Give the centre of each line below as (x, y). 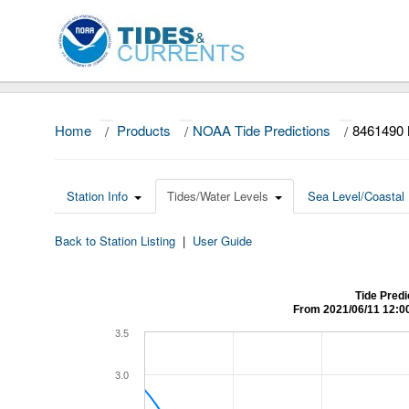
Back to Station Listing (115, 241)
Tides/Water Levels (218, 196)
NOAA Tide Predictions (262, 130)
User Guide (222, 241)
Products (144, 130)
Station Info (97, 196)
